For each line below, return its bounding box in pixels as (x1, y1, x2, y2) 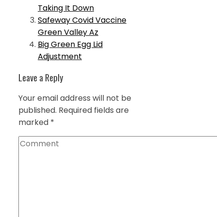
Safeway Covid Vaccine (38, 14, 126, 26)
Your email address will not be (18, 93, 131, 104)
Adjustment (38, 50, 82, 62)
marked (18, 117, 50, 128)
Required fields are (59, 105, 129, 116)
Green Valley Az (38, 26, 98, 38)
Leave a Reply (18, 70, 63, 84)
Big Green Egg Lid (38, 38, 103, 50)
